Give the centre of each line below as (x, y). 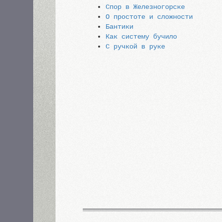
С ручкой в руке (136, 47)
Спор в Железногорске (145, 7)
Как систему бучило (141, 37)
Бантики (120, 27)
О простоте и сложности (149, 17)
